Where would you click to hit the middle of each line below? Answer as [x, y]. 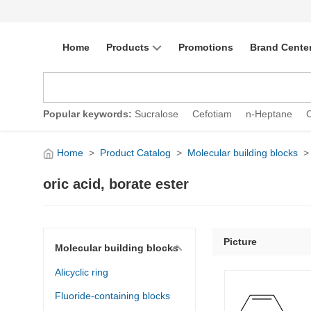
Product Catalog [135, 153]
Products [128, 47]
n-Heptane [270, 114]
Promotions [206, 47]
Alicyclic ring [82, 272]
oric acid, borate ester [116, 184]
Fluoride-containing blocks [112, 295]
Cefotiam [212, 114]
